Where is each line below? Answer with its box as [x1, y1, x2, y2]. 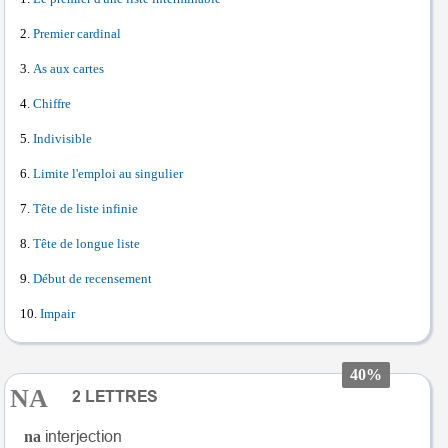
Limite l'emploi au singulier [33, 167, 183, 181]
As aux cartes [33, 62, 104, 76]
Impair [40, 307, 75, 321]
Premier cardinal [33, 27, 121, 41]
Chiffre [33, 97, 71, 111]
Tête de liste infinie [33, 202, 138, 216]
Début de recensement [33, 272, 152, 286]
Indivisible [33, 132, 92, 146]
